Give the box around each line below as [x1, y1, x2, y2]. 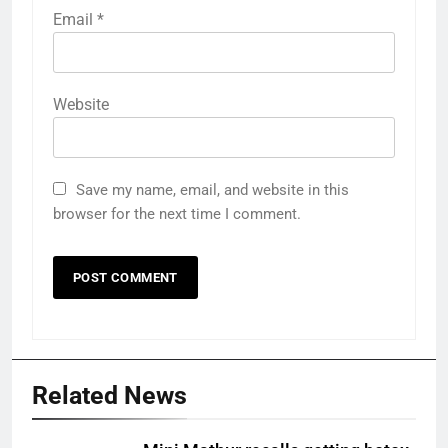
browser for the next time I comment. [53, 205, 301, 224]
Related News [32, 381, 187, 411]
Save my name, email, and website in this [76, 181, 349, 200]
